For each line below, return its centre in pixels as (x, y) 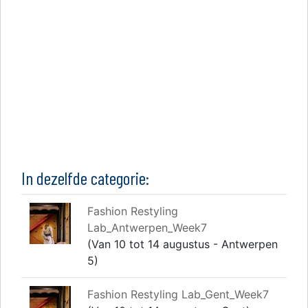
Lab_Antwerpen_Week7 (147, 227)
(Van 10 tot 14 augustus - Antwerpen (183, 244)
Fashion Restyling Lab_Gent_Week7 (178, 294)
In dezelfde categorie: (85, 177)
